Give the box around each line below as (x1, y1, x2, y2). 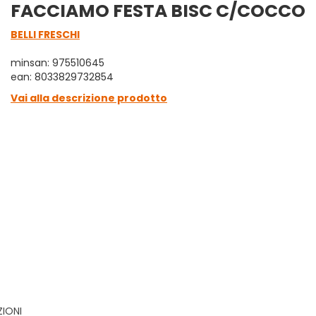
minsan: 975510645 (11, 56, 104, 70)
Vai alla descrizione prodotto (11, 91, 167, 105)
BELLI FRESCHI (11, 28, 80, 42)
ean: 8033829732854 (11, 70, 114, 84)
